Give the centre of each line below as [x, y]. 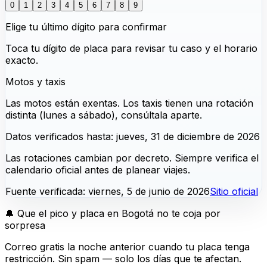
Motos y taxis [35, 81]
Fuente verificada [44, 191]
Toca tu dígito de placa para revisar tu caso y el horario [131, 48]
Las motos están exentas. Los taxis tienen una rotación [129, 103]
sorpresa [25, 225]
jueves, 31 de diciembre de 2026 [188, 136]
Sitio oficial [234, 191]
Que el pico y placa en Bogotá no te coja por [119, 213]
